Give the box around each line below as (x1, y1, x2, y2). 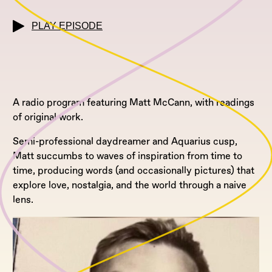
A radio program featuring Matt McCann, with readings (13, 96, 254, 109)
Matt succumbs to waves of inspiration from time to (13, 149, 242, 162)
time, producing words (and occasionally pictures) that (13, 164, 254, 177)
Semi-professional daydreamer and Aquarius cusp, (13, 135, 237, 148)
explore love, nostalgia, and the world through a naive (13, 178, 246, 191)
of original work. (13, 110, 83, 123)
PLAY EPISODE (32, 21, 103, 32)
